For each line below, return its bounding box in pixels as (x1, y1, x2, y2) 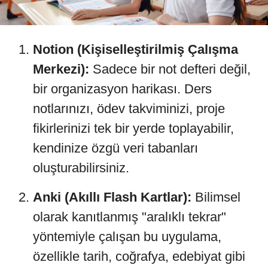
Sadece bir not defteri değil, (89, 61, 251, 77)
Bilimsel (191, 189, 240, 205)
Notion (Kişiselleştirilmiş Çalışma (33, 41, 238, 57)
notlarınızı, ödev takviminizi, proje (33, 100, 225, 116)
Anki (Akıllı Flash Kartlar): (33, 189, 191, 205)
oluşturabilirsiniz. (33, 160, 129, 175)
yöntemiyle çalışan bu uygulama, (33, 229, 221, 244)
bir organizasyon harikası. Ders (33, 81, 212, 96)
